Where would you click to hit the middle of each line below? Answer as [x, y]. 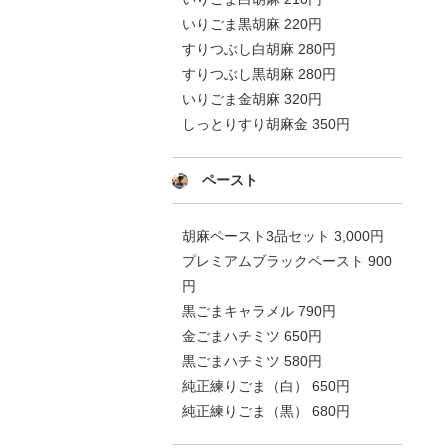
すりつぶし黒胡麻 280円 [259, 74]
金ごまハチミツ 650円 [252, 336]
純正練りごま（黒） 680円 [266, 411]
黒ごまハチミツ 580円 [252, 361]
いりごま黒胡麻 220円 [252, 24]
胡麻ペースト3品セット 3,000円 [283, 236]
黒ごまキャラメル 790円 [259, 311]
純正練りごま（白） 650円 [266, 386]
